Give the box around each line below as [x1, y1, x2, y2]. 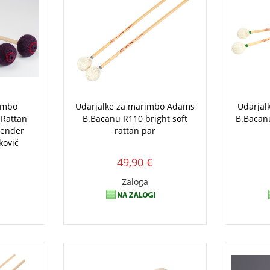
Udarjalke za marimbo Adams [75, 100, 195, 112]
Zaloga [121, 175, 148, 187]
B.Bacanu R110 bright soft [82, 112, 187, 124]
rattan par [114, 124, 155, 136]
